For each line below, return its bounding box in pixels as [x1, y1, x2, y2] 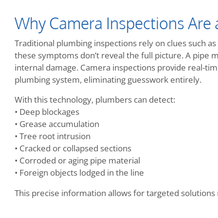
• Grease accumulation [15, 118, 99, 130]
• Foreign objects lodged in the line [15, 167, 144, 179]
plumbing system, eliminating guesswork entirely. [15, 73, 201, 85]
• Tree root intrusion [15, 130, 91, 142]
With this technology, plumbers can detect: [15, 94, 175, 106]
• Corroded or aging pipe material [15, 155, 140, 166]
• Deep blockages [15, 106, 79, 118]
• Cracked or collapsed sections [15, 143, 131, 154]
